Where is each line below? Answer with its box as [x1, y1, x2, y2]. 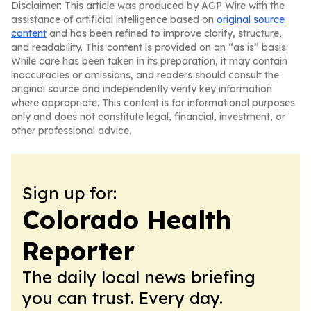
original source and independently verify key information [11, 83, 272, 95]
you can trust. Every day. [22, 287, 223, 308]
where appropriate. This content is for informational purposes [11, 96, 295, 109]
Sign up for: [22, 183, 117, 203]
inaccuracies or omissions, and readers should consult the [11, 69, 279, 81]
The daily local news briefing [22, 267, 255, 287]
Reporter [22, 235, 135, 267]
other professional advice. [11, 124, 131, 137]
